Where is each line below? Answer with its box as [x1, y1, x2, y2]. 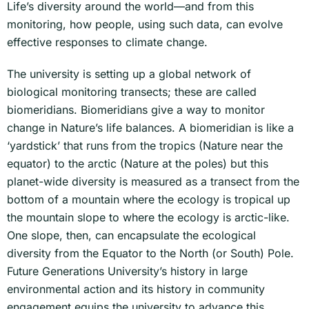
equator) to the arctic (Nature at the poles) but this [7, 157, 268, 171]
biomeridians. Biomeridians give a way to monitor [7, 103, 265, 117]
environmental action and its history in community [7, 282, 265, 297]
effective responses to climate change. [7, 35, 208, 50]
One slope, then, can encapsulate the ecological [7, 228, 256, 243]
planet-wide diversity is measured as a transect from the [7, 175, 299, 189]
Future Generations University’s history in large [7, 264, 248, 279]
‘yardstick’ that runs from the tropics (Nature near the [7, 139, 283, 153]
